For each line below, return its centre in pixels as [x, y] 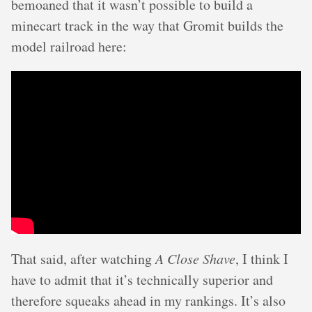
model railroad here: [69, 46]
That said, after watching [83, 259]
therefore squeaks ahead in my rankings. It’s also [148, 301]
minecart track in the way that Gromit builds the [147, 25]
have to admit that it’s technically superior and [142, 280]
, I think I [262, 259]
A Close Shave [195, 258]
